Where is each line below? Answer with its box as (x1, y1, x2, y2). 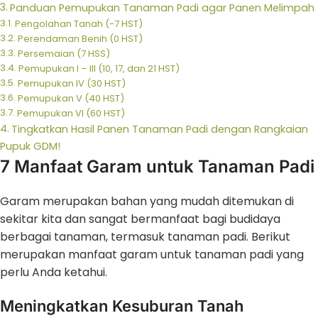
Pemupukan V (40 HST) (17, 91, 124, 105)
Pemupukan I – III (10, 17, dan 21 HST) (18, 61, 180, 75)
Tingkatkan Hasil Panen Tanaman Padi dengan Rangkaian (11, 121, 308, 136)
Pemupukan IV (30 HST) (17, 76, 126, 90)
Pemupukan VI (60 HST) (16, 106, 125, 120)
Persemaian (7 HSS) (17, 46, 110, 60)
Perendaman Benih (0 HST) (17, 31, 143, 45)
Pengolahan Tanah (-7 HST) (14, 16, 143, 31)
